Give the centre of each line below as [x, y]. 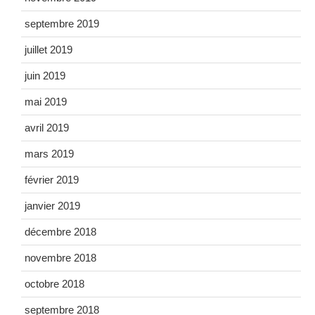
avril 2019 [47, 128]
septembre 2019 [62, 24]
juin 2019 [45, 76]
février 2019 [52, 180]
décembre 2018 [60, 232]
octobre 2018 [54, 284]
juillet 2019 [49, 50]
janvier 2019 [52, 206]
